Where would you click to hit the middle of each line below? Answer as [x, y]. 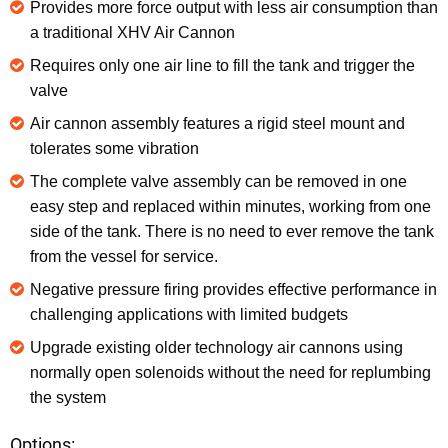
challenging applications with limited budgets [189, 314]
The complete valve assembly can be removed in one [218, 181]
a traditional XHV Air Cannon [132, 32]
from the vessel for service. [124, 256]
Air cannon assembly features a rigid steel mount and [217, 123]
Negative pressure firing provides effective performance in [233, 289]
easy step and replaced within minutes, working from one [230, 206]
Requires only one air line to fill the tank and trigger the [222, 65]
